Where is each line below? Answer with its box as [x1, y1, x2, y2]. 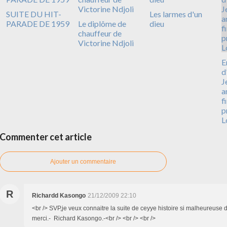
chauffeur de [78, 28, 122, 39]
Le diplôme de [78, 19, 126, 29]
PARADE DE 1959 [6, 19, 69, 29]
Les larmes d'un [149, 9, 202, 19]
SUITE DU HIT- [6, 9, 61, 19]
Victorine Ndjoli [78, 38, 134, 48]
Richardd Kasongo [32, 192, 86, 200]
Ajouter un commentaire [50, 158, 116, 166]
